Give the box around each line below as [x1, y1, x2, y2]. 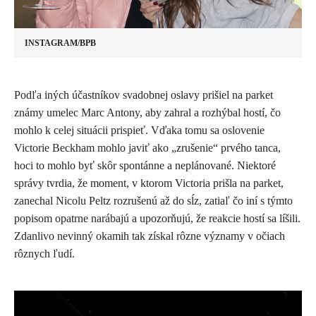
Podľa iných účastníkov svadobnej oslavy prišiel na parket [14, 89, 273, 102]
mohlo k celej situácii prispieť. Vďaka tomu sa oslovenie [14, 124, 265, 137]
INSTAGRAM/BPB [25, 38, 96, 49]
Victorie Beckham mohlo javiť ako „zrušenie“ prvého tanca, [14, 142, 281, 154]
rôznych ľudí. [14, 248, 75, 260]
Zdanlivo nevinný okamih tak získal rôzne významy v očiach [14, 230, 285, 243]
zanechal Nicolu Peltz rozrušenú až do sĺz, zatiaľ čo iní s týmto [14, 195, 293, 207]
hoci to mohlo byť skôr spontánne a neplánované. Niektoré [14, 159, 276, 172]
